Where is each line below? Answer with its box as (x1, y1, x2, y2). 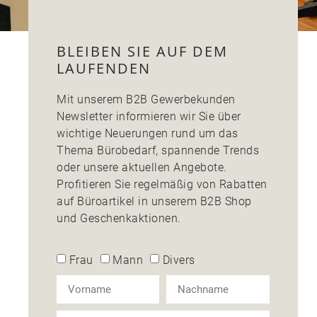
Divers (162, 253, 195, 267)
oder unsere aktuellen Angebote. (57, 161, 227, 174)
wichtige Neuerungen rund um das (57, 127, 238, 140)
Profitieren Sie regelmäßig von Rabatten (57, 178, 267, 191)
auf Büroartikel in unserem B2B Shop (57, 195, 252, 208)
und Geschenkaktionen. (57, 212, 184, 225)
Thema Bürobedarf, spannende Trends (57, 144, 259, 157)
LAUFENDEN (57, 59, 151, 78)
